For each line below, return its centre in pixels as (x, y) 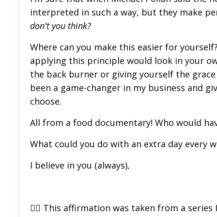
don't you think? (62, 25)
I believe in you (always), (80, 165)
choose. (48, 101)
